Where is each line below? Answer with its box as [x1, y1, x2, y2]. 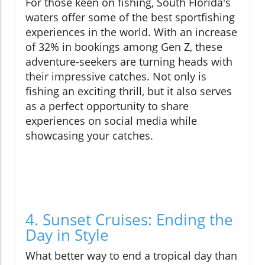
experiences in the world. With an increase [25, 25, 237, 40]
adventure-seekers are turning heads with [25, 54, 232, 69]
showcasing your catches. [25, 128, 153, 143]
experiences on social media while [25, 114, 197, 128]
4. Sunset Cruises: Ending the [25, 209, 233, 231]
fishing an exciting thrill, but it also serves [25, 84, 232, 99]
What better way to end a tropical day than [25, 248, 237, 263]
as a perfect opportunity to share [25, 99, 189, 114]
